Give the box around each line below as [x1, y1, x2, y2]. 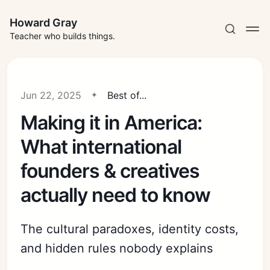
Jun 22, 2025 [20, 89, 82, 101]
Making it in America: [20, 111, 202, 134]
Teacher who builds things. [10, 31, 115, 41]
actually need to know [20, 183, 211, 207]
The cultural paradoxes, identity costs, [20, 222, 239, 236]
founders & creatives [20, 159, 200, 183]
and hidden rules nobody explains [20, 241, 213, 256]
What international [20, 135, 182, 159]
